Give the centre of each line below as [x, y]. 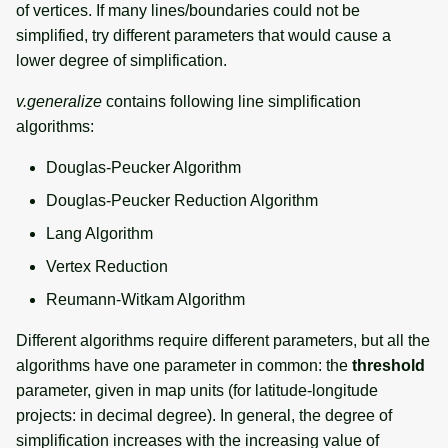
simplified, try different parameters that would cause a [203, 35]
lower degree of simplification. [121, 60]
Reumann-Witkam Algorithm [145, 299]
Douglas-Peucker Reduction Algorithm [182, 200]
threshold [388, 365]
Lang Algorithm [99, 233]
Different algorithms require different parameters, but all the [223, 340]
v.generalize [59, 101]
